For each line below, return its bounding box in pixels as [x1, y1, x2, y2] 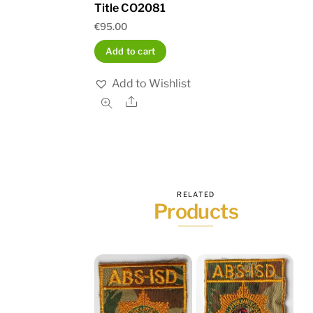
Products [153, 198, 239, 224]
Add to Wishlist [112, 76, 191, 90]
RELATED [177, 189, 215, 198]
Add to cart [105, 46, 156, 57]
